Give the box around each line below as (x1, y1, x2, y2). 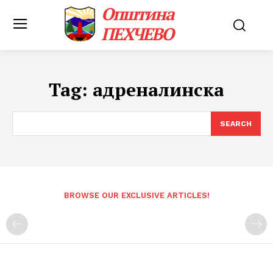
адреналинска (93, 77, 224, 102)
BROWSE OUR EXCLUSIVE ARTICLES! (63, 191, 210, 200)
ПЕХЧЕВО (101, 23, 174, 45)
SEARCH (220, 119, 252, 128)
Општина (101, 2, 174, 25)
